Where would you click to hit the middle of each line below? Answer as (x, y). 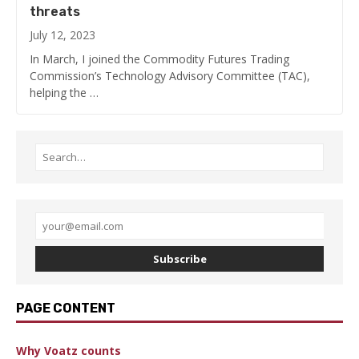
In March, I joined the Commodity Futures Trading (159, 58)
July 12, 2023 (63, 34)
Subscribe (179, 258)
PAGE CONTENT (66, 308)
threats (55, 11)
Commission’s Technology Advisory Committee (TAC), (170, 75)
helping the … (64, 92)
